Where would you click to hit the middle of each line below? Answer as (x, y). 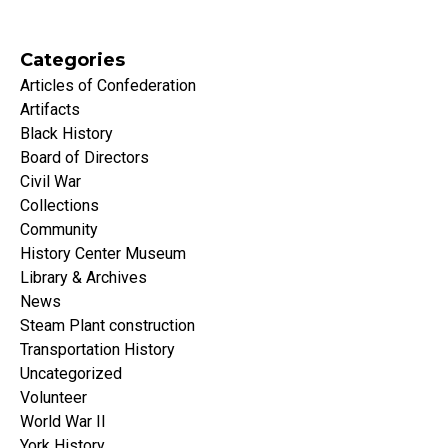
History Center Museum (103, 254)
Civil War (50, 182)
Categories (72, 60)
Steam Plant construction (107, 326)
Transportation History (97, 350)
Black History (66, 134)
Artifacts (50, 110)
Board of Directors (84, 158)
